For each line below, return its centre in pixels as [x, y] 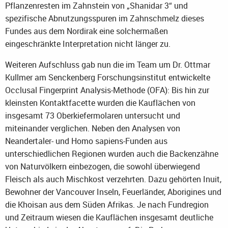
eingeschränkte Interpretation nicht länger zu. [88, 44]
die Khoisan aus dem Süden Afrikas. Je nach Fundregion [107, 204]
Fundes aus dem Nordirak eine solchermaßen [87, 31]
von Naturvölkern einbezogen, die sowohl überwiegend [103, 166]
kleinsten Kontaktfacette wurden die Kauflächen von [100, 103]
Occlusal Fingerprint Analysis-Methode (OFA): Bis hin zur [107, 90]
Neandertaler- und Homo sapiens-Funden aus [86, 141]
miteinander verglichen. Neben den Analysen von [93, 128]
